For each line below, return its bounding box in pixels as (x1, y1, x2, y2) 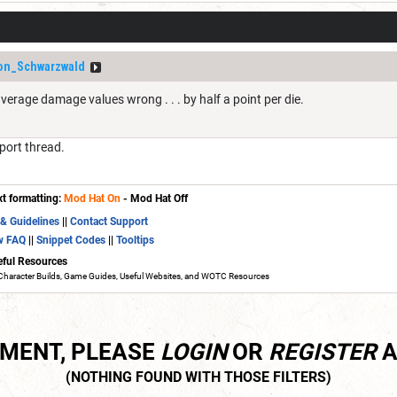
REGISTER (269, 338, 377, 365)
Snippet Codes (36, 233, 105, 246)
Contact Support (70, 214, 148, 228)
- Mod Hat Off (121, 191, 188, 205)
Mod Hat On (64, 191, 121, 205)
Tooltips (116, 233, 154, 246)
